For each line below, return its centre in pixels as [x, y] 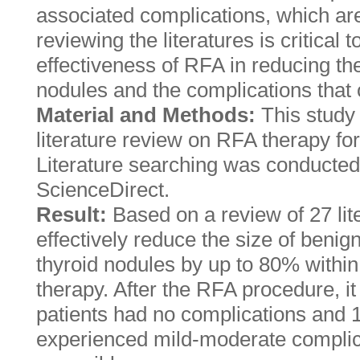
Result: [74, 215]
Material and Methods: [149, 115]
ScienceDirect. [103, 190]
